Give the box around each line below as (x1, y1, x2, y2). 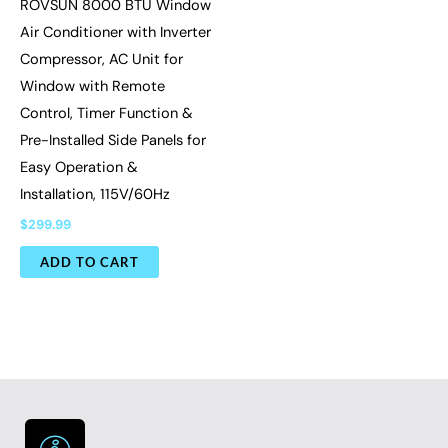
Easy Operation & (20, 158, 138, 178)
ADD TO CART (40, 253, 139, 270)
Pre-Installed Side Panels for (20, 131, 206, 151)
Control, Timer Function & (20, 104, 193, 124)
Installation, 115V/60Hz (20, 185, 170, 205)
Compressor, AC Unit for (20, 50, 183, 70)
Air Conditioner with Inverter (20, 23, 211, 43)
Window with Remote (20, 77, 165, 97)
